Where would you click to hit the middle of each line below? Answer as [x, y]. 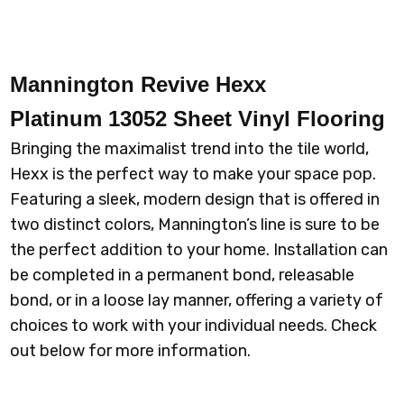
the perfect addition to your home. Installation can [199, 250]
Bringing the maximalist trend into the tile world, [190, 149]
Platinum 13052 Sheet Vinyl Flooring [198, 119]
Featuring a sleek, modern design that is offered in [195, 200]
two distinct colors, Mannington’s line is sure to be [195, 225]
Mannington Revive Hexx [138, 85]
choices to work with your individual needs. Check [194, 326]
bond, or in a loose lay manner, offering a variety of [197, 301]
